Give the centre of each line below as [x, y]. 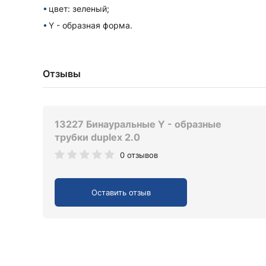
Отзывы [62, 74]
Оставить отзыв [121, 193]
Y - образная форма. [91, 25]
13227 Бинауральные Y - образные [138, 124]
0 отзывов [139, 155]
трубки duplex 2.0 [97, 137]
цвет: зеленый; [79, 9]
